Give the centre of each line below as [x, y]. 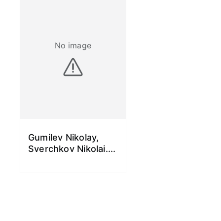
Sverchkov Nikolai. [68, 149]
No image [73, 45]
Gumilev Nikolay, [64, 137]
